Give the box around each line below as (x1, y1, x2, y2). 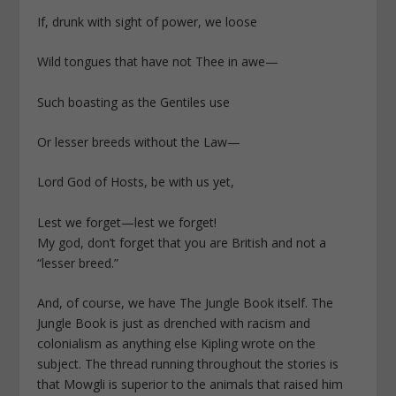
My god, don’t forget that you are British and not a (37, 233, 327, 251)
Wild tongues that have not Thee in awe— (37, 53, 279, 71)
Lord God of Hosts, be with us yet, (37, 173, 235, 191)
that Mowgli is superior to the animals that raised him (37, 376, 344, 393)
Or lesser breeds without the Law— (37, 133, 241, 150)
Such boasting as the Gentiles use (37, 93, 231, 110)
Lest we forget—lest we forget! (37, 213, 217, 231)
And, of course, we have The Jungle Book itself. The (37, 294, 334, 312)
